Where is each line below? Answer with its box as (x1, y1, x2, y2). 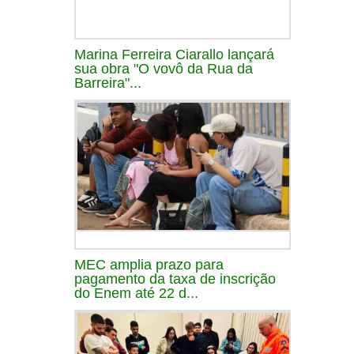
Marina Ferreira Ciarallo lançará (74, 46, 274, 62)
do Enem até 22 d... (74, 284, 198, 301)
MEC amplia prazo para (74, 256, 224, 273)
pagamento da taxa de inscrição (74, 270, 276, 287)
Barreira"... (74, 74, 141, 91)
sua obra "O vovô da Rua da (74, 60, 253, 77)
